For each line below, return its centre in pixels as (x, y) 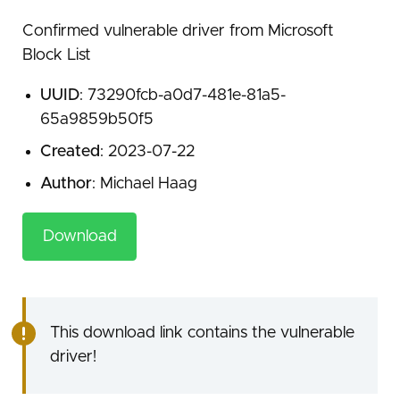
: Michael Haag (144, 184)
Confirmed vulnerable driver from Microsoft (178, 32)
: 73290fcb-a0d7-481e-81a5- (182, 96)
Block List (57, 56)
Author (66, 184)
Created (70, 152)
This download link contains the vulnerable (202, 333)
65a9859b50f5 (96, 120)
